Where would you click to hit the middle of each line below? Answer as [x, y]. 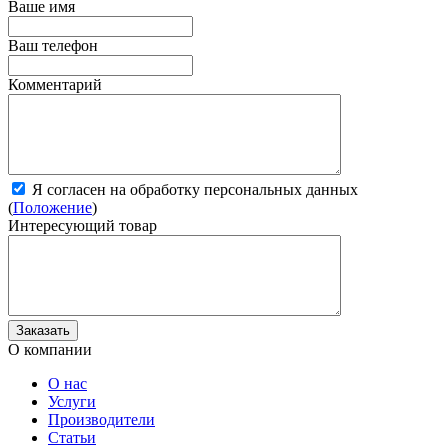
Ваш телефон [53, 46]
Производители [101, 420]
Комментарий [55, 85]
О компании [50, 350]
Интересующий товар [82, 226]
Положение [52, 208]
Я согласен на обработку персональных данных [193, 190]
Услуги [72, 402]
